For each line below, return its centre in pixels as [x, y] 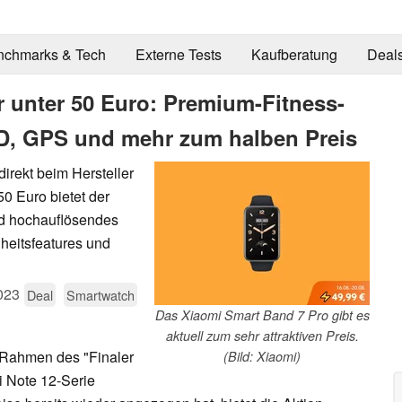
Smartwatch [100, 294]
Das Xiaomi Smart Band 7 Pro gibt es [262, 315]
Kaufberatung [294, 55]
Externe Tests [178, 55]
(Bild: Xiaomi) [262, 356]
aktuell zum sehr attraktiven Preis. [262, 335]
